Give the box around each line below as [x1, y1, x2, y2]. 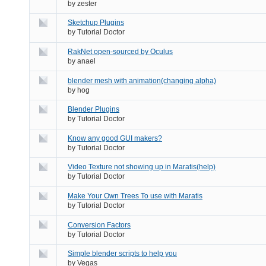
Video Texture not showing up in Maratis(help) [68, 163, 216, 172]
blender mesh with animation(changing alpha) [68, 76, 216, 85]
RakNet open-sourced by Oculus [68, 47, 173, 56]
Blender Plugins [68, 105, 119, 114]
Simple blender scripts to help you [68, 249, 177, 258]
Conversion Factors [68, 220, 131, 229]
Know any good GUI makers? [68, 134, 162, 142]
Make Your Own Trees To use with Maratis [68, 191, 202, 200]
